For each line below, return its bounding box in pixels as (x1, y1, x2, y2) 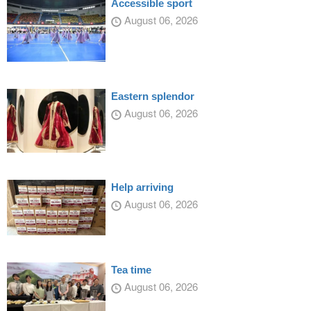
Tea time (110, 263, 151, 276)
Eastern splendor (110, 90, 194, 103)
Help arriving (110, 181, 174, 193)
